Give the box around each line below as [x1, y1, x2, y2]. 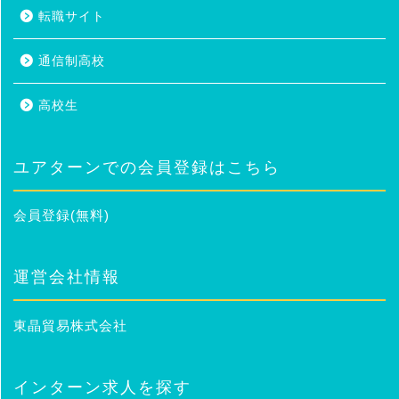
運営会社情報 [13, 268, 120, 287]
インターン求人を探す [13, 378, 191, 396]
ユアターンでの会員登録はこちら [13, 159, 281, 177]
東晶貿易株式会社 [13, 317, 127, 333]
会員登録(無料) [13, 208, 110, 224]
